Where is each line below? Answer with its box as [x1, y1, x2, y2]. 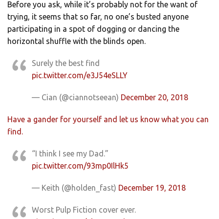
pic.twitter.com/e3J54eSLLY [32, 71, 128, 80]
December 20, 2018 [121, 93, 188, 102]
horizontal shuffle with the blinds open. [7, 37, 146, 46]
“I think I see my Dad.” [32, 149, 109, 158]
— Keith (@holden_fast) [32, 183, 118, 193]
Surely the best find [32, 59, 100, 68]
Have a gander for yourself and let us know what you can [7, 115, 209, 124]
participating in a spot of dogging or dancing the [7, 24, 179, 34]
